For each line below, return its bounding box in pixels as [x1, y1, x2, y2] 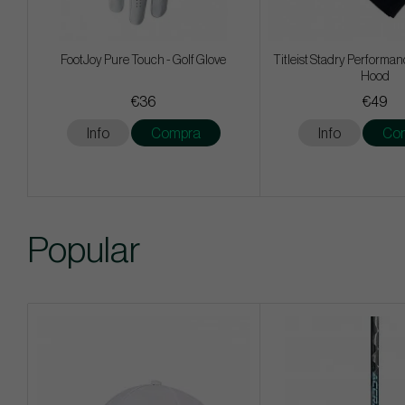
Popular [27, 231, 140, 268]
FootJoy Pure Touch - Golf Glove [61, 53, 227, 67]
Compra [150, 126, 201, 141]
